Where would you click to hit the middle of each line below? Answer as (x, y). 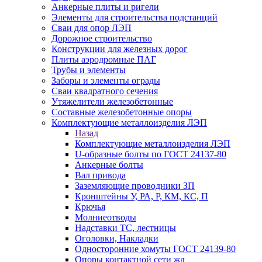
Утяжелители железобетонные (112, 101)
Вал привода (100, 175)
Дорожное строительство (102, 38)
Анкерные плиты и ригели (105, 7)
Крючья (90, 207)
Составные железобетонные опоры (122, 112)
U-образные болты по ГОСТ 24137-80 (151, 154)
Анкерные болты (109, 165)
